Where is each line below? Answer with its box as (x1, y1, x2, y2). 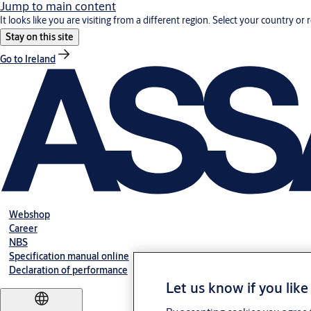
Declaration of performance (8, 264, 128, 277)
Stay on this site (6, 31, 74, 43)
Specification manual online (8, 250, 129, 263)
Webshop (8, 208, 50, 221)
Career (8, 222, 37, 235)
